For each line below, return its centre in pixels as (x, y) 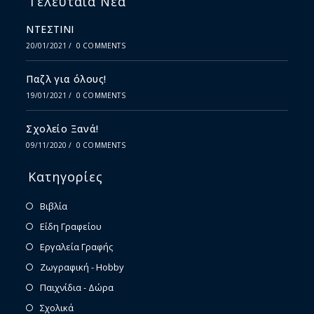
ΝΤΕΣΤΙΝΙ (50, 29)
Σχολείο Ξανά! (62, 128)
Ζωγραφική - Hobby (82, 267)
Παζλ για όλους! (66, 78)
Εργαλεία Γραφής (77, 246)
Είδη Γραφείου (71, 226)
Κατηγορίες (66, 176)
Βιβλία (54, 206)
